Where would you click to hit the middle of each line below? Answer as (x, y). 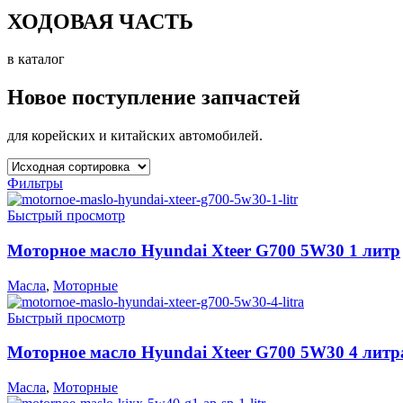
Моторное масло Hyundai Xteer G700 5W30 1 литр (204, 251)
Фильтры (35, 184)
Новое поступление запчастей (154, 98)
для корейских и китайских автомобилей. (135, 136)
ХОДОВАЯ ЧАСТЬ (100, 21)
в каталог (36, 59)
